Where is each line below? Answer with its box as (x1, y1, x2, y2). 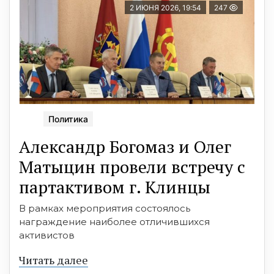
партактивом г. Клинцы (19, 175, 210, 198)
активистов (19, 229, 75, 241)
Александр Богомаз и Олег (19, 135, 231, 158)
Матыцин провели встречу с (19, 155, 245, 178)
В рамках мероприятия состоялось (19, 202, 190, 214)
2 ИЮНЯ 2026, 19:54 (130, 2, 201, 12)
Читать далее (19, 252, 88, 267)
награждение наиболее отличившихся (19, 215, 210, 228)
